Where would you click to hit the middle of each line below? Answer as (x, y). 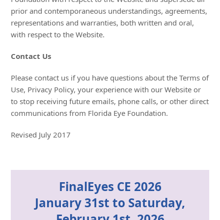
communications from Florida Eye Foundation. (90, 113)
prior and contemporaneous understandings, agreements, (109, 11)
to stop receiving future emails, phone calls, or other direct (110, 101)
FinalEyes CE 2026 (110, 186)
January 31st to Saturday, (110, 203)
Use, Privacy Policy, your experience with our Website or (106, 89)
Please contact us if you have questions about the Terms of (110, 78)
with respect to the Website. (58, 34)
